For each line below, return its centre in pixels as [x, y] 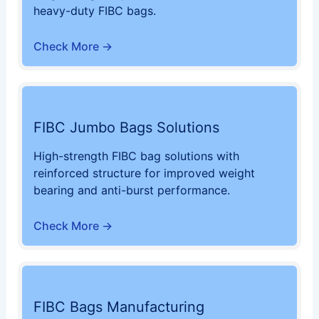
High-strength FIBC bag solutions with [136, 156]
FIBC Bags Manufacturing [119, 307]
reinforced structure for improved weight [144, 173]
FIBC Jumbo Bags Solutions [126, 127]
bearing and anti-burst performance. [131, 190]
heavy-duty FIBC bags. [94, 11]
